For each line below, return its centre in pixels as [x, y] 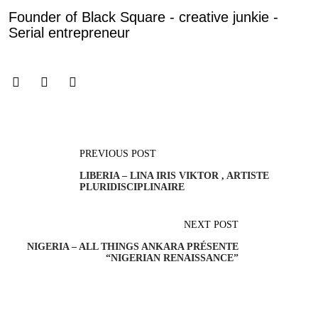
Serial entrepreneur [69, 33]
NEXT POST [211, 225]
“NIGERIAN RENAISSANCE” [172, 258]
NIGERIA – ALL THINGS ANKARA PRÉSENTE [133, 247]
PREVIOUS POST [118, 154]
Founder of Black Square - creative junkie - [143, 17]
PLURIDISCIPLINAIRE [132, 187]
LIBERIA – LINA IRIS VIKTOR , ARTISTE [174, 176]
